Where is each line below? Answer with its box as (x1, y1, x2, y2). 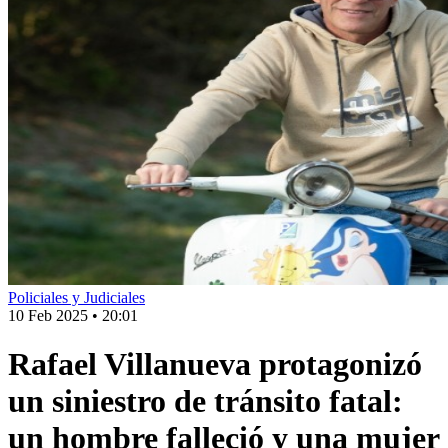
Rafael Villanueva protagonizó (8, 346, 422, 383)
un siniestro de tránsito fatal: (8, 383, 403, 420)
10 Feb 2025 (8, 307, 88, 324)
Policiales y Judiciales (8, 289, 145, 306)
